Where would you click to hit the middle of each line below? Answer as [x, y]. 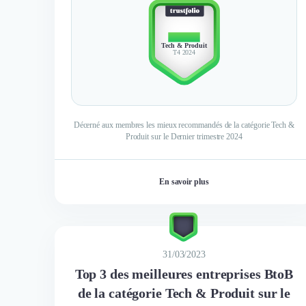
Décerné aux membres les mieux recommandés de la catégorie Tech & [184, 125]
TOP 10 [184, 36]
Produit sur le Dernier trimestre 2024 [184, 136]
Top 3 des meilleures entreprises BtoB [184, 274]
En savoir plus [184, 181]
